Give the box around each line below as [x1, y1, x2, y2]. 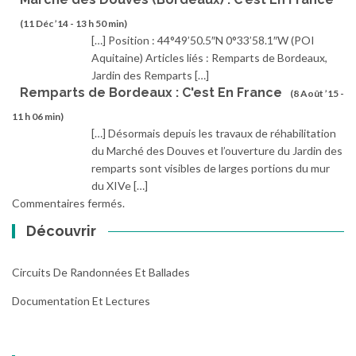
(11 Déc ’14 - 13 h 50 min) [20, 17, 127, 29]
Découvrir [26, 222, 97, 239]
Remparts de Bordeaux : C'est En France [20, 84, 282, 100]
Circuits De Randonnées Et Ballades [12, 265, 190, 279]
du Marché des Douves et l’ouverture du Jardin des [91, 143, 342, 157]
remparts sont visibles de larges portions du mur [91, 161, 330, 175]
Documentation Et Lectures [12, 293, 150, 308]
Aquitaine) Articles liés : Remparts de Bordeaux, [91, 50, 327, 64]
